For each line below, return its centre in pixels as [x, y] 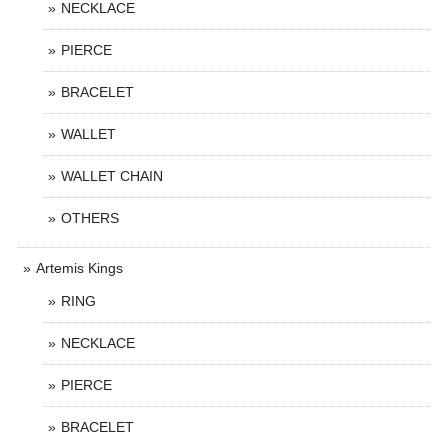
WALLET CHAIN [112, 176]
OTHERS [90, 218]
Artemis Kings [79, 268]
